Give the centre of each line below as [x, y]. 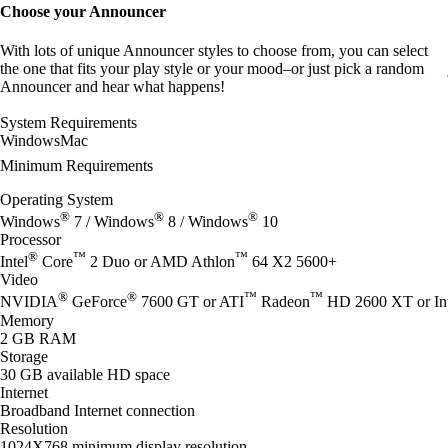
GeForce [97, 302]
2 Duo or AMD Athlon [160, 262]
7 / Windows [112, 221]
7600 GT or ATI [190, 302]
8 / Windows [206, 221]
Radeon [283, 302]
